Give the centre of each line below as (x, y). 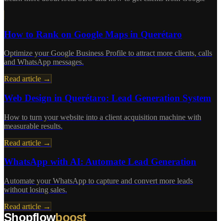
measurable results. (33, 126)
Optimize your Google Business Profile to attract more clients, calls (108, 53)
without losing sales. (36, 190)
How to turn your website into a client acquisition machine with (103, 117)
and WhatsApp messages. (44, 62)
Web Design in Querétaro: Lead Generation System (108, 98)
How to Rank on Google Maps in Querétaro (93, 34)
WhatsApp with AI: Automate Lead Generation (100, 162)
